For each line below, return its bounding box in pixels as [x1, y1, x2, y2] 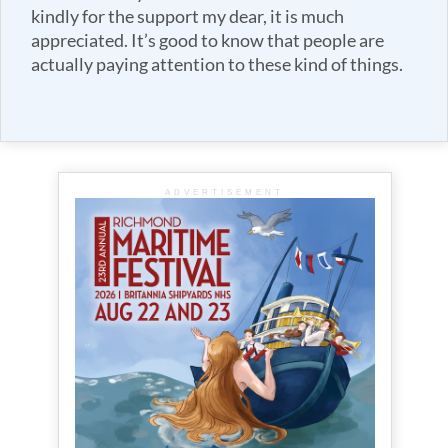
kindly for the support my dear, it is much [31, 5, 344, 27]
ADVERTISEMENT [165, 187, 284, 197]
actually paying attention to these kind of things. [31, 53, 403, 75]
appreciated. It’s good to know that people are [31, 29, 384, 51]
